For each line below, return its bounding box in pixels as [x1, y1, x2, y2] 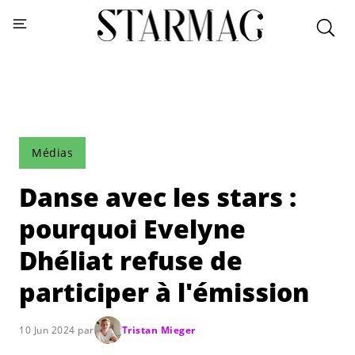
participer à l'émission [19, 275, 309, 309]
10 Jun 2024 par [19, 323, 94, 337]
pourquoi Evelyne [19, 212, 246, 246]
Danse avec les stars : [19, 180, 296, 214]
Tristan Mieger [121, 323, 196, 337]
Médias [32, 145, 73, 160]
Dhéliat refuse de [19, 243, 242, 277]
